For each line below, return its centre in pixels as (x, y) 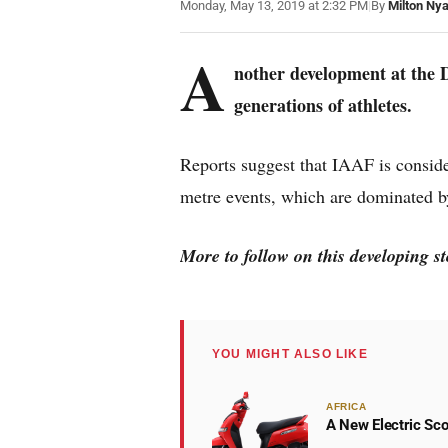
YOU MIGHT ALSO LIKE (290, 354)
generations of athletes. (323, 105)
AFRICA (346, 406)
